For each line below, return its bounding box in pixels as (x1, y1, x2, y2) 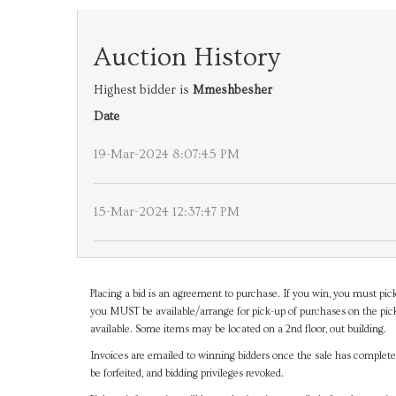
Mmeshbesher (193, 83, 272, 97)
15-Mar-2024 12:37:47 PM (94, 204, 240, 219)
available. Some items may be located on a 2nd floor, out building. (90, 324, 386, 335)
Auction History (94, 42, 280, 72)
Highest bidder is (94, 83, 193, 97)
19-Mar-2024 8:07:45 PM (94, 147, 240, 162)
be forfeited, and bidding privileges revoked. (90, 368, 284, 379)
